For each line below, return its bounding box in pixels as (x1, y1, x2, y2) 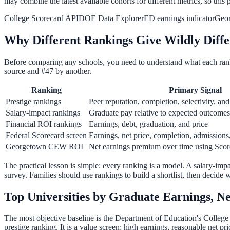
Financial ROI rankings (6, 119, 82, 128)
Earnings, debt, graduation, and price (89, 119, 208, 128)
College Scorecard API (4, 13, 79, 23)
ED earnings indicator (144, 13, 215, 23)
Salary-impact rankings (6, 108, 80, 117)
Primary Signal (168, 85, 222, 94)
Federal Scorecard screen (6, 130, 87, 140)
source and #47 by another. (4, 66, 91, 75)
